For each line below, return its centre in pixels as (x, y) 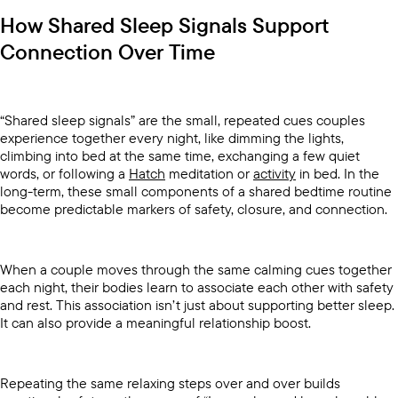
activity (275, 173)
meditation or (209, 173)
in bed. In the (338, 173)
